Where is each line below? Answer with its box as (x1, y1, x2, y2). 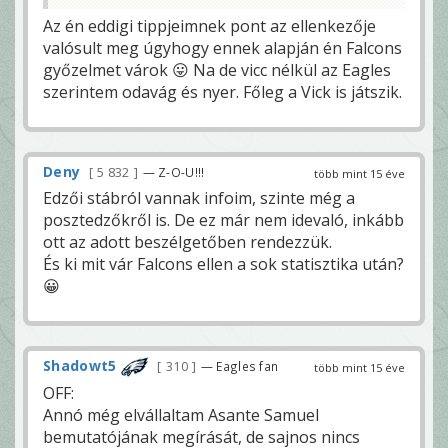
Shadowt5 (43, 355, 117, 375)
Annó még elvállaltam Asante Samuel (43, 404, 319, 427)
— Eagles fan (200, 357, 279, 374)
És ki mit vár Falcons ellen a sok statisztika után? (43, 252, 404, 275)
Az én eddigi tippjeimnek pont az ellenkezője (43, 14, 376, 37)
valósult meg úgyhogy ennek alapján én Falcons (43, 36, 402, 59)
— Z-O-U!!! (142, 163, 205, 180)
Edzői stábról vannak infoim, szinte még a (43, 186, 355, 209)
